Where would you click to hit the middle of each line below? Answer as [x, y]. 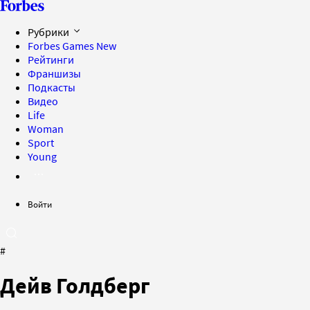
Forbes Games [62, 46]
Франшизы [54, 73]
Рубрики [49, 32]
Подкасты [52, 87]
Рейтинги [51, 60]
